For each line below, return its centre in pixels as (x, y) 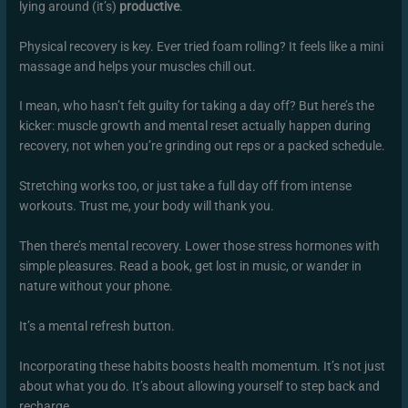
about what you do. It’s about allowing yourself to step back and (200, 386)
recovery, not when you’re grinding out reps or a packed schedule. (203, 146)
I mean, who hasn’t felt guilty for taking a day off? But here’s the (197, 106)
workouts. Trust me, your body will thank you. (147, 206)
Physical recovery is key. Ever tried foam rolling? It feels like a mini (202, 46)
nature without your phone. (97, 286)
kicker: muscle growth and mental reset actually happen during (195, 126)
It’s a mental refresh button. (97, 326)
